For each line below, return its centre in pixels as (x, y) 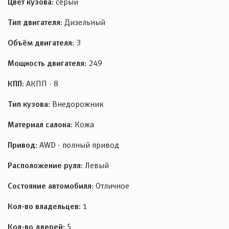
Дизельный (84, 22)
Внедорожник (77, 104)
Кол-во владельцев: (44, 206)
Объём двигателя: (41, 42)
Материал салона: (40, 124)
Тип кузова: (29, 104)
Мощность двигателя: (47, 63)
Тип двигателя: (35, 22)
